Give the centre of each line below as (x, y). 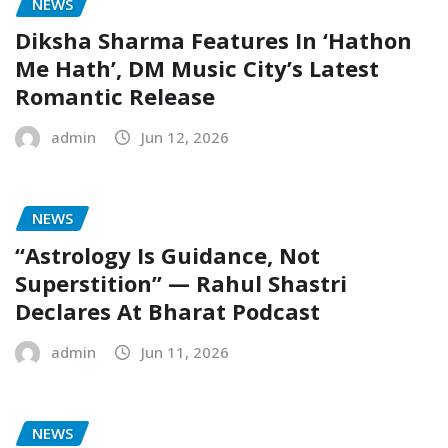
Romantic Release (115, 96)
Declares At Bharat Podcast (167, 310)
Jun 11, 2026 (185, 351)
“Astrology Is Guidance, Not (167, 254)
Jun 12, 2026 (185, 137)
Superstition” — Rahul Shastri (181, 282)
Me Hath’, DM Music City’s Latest (197, 68)
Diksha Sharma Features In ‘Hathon (213, 40)
